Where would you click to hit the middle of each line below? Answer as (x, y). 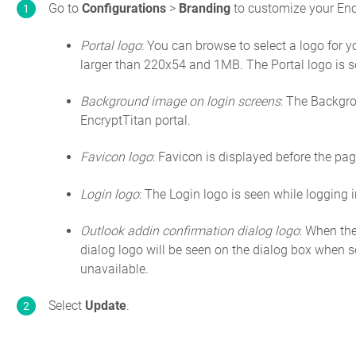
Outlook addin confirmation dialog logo (190, 231)
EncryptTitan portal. (136, 120)
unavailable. (115, 269)
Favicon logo (117, 157)
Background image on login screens (181, 101)
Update (106, 306)
